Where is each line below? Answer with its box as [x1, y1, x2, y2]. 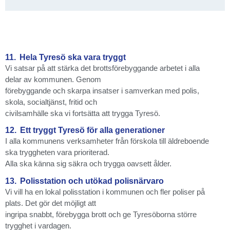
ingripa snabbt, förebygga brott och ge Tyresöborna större [5, 209, 197, 219]
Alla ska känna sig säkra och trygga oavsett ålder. [5, 159, 171, 168]
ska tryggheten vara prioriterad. [5, 148, 109, 157]
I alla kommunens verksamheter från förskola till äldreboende [5, 137, 209, 146]
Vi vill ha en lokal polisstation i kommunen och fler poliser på [5, 187, 205, 196]
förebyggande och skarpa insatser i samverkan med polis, [5, 86, 199, 95]
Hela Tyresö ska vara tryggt [20, 52, 126, 62]
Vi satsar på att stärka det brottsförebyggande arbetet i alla [5, 63, 200, 72]
